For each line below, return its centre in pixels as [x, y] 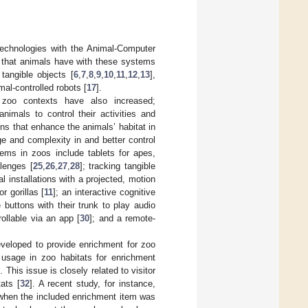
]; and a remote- [123, 219]
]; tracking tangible [118, 166]
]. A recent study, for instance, [92, 284]
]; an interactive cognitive [104, 192]
